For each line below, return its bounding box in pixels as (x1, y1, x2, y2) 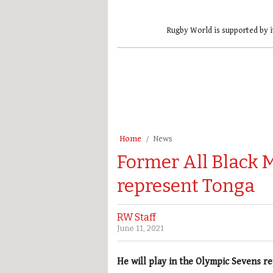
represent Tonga (117, 174, 255, 197)
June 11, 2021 (117, 223, 164, 233)
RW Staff (117, 211, 156, 223)
